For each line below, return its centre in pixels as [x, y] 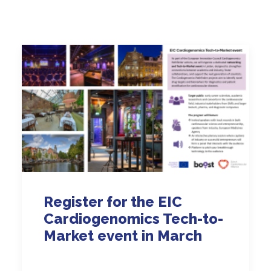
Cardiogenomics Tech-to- [133, 219]
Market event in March [123, 236]
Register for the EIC [113, 202]
